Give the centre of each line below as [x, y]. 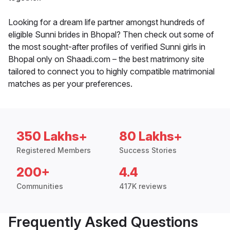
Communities [40, 186]
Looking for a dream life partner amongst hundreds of [107, 22]
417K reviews [143, 186]
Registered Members [54, 150]
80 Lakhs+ [151, 137]
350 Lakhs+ [52, 137]
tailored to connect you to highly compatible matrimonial [111, 72]
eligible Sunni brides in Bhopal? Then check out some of [111, 35]
